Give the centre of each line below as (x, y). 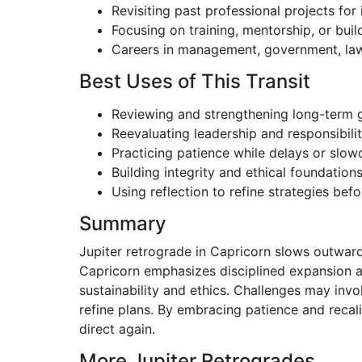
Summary (123, 223)
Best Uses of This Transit (195, 81)
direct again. (117, 329)
